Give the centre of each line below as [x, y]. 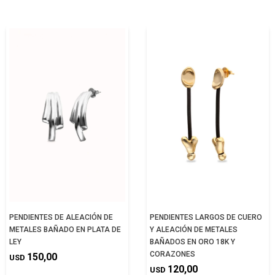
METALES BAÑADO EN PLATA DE [65, 230]
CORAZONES [172, 254]
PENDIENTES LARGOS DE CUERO [206, 217]
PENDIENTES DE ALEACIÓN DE [61, 217]
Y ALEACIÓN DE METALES [194, 230]
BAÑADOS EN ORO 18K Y [192, 242]
